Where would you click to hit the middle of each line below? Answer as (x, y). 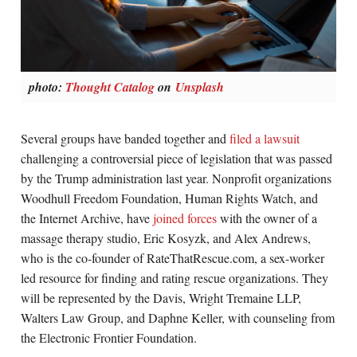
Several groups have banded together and (126, 139)
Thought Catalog (110, 87)
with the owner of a (267, 218)
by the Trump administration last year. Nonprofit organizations (177, 178)
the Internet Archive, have (87, 218)
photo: (47, 87)
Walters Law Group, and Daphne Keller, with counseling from (178, 318)
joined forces (185, 218)
